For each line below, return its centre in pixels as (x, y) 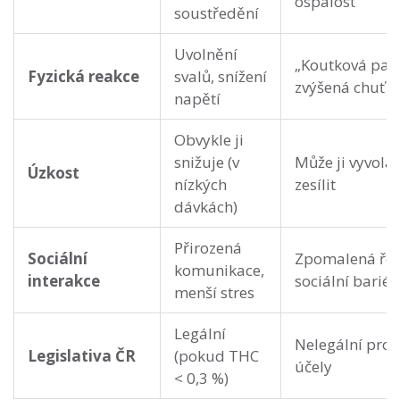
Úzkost (54, 173)
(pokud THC (217, 356)
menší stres (214, 293)
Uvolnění (206, 54)
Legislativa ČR (82, 356)
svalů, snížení (221, 77)
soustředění (217, 13)
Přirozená (208, 248)
